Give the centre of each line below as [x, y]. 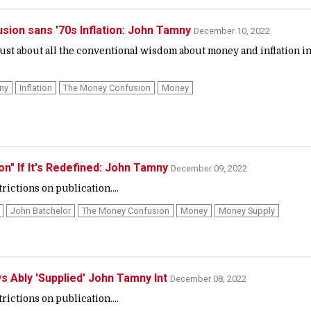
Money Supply [247, 210]
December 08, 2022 [208, 279]
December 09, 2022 [209, 168]
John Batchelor [41, 210]
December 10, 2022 [232, 31]
